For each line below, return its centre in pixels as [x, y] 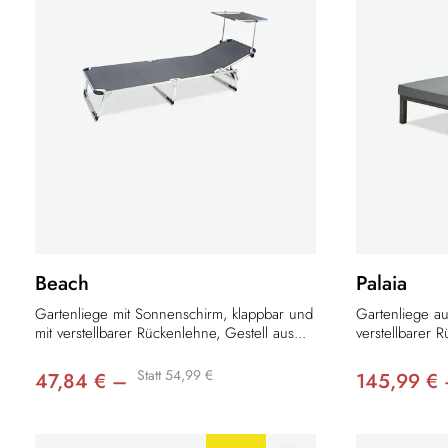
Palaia [381, 284]
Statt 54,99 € [175, 375]
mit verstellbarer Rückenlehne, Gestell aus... [170, 333]
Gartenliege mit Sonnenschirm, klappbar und [174, 314]
